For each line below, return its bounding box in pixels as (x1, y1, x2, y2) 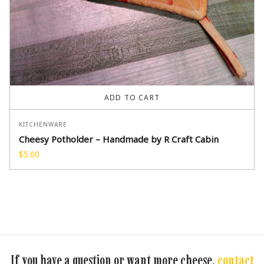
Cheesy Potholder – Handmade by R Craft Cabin (19, 133, 219, 146)
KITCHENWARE (19, 120, 67, 129)
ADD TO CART (104, 93, 160, 103)
